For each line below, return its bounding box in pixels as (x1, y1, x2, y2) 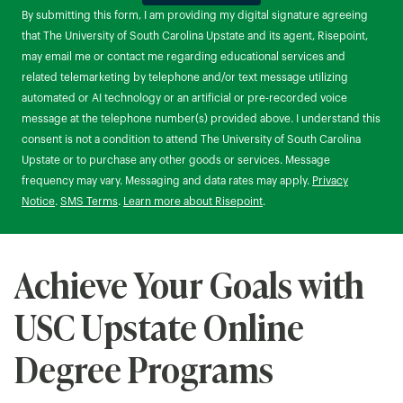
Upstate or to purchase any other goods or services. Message (22, 155, 330, 166)
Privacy (312, 175, 348, 186)
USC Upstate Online (14, 300, 304, 351)
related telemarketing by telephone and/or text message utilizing (22, 72, 348, 83)
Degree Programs (14, 343, 273, 393)
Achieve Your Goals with (14, 258, 364, 309)
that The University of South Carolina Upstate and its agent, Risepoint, (22, 31, 368, 41)
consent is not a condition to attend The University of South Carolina (22, 134, 361, 145)
